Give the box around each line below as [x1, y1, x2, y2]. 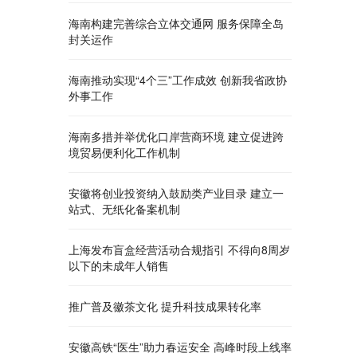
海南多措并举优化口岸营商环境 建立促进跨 [69, 128, 284, 144]
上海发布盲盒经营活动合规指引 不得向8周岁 [69, 241, 290, 257]
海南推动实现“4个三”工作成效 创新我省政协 [69, 72, 287, 88]
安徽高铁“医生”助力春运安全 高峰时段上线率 [69, 339, 292, 355]
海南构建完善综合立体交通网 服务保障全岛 [69, 15, 284, 31]
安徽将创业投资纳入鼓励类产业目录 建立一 [69, 185, 284, 201]
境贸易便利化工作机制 [69, 144, 180, 160]
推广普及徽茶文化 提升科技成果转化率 [69, 298, 261, 314]
